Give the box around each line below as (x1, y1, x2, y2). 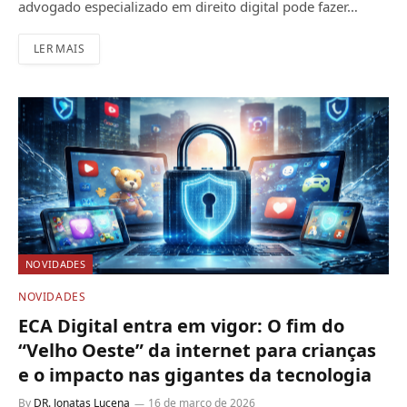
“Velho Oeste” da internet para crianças (18, 337, 376, 362)
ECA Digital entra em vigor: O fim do (18, 313, 344, 338)
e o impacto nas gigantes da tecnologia (18, 362, 372, 387)
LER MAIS (34, 40, 84, 56)
